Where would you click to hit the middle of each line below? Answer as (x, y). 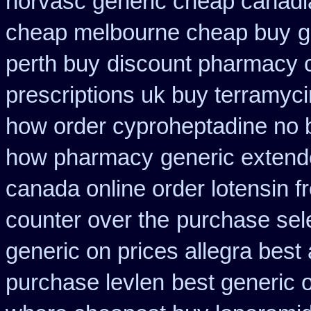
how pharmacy (79, 158)
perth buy (53, 64)
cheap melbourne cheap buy (148, 33)
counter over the (87, 220)
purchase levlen (85, 283)
